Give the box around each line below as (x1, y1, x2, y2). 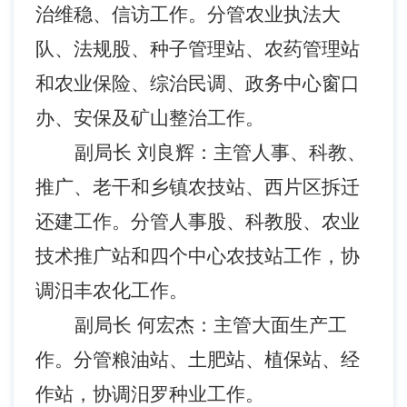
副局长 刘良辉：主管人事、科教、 (74, 140, 366, 164)
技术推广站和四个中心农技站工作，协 (35, 243, 360, 268)
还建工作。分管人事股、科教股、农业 (35, 209, 360, 233)
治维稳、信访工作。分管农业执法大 (35, 2, 341, 26)
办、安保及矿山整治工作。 (35, 105, 264, 130)
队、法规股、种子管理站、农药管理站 (35, 36, 360, 61)
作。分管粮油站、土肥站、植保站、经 (35, 347, 360, 372)
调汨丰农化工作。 (35, 278, 188, 303)
